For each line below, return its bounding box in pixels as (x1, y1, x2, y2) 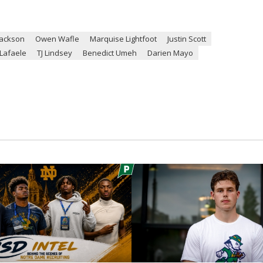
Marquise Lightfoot (90, 33, 157, 44)
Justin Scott (167, 33, 206, 44)
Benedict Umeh (83, 47, 137, 58)
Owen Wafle (35, 33, 79, 44)
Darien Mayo (147, 47, 193, 58)
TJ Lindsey (37, 47, 72, 58)
